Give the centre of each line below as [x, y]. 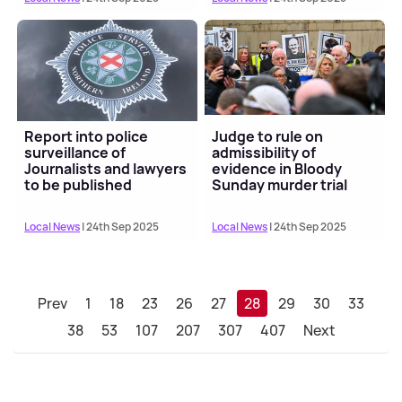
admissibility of [264, 153]
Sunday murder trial [280, 185]
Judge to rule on [268, 137]
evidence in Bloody [277, 169]
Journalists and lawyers [106, 169]
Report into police [87, 137]
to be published [79, 185]
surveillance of [75, 153]
